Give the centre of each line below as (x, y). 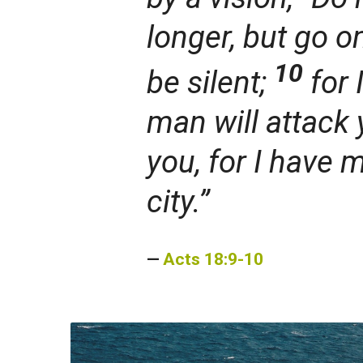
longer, (191, 37)
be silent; (210, 82)
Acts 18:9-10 (213, 258)
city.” (178, 201)
